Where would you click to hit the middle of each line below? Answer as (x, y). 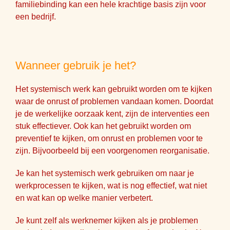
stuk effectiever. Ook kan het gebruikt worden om (103, 126)
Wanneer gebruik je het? (76, 65)
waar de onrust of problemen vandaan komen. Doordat (114, 101)
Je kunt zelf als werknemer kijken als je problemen (107, 221)
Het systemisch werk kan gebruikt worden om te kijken (114, 89)
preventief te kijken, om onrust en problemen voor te (109, 138)
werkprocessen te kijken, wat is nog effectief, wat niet (111, 186)
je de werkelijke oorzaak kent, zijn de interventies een (112, 114)
